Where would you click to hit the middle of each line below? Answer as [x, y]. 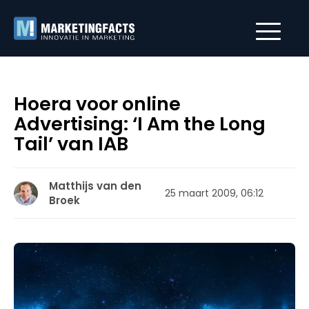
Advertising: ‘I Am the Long [140, 124]
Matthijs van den [95, 186]
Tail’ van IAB [71, 144]
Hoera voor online [97, 104]
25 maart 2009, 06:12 [214, 193]
